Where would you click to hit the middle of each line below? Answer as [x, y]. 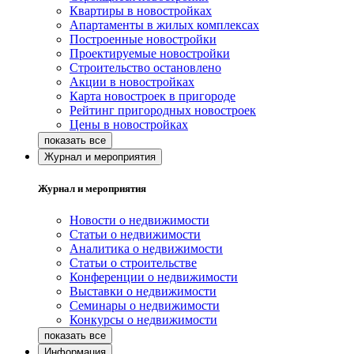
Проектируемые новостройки [150, 54]
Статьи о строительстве [133, 262]
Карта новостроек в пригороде [153, 96]
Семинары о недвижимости [145, 305]
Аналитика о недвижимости [146, 248]
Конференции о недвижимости [154, 277]
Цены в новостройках [129, 125]
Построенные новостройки [143, 40]
